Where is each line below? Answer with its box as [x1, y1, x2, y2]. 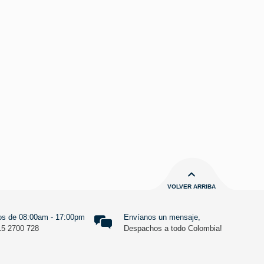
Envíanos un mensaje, [124, 212, 200, 222]
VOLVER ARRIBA [167, 183, 216, 190]
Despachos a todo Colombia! [124, 223, 222, 233]
